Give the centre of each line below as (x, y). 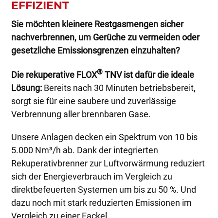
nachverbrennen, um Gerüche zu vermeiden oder (105, 37)
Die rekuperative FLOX (54, 74)
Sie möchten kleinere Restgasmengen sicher (97, 24)
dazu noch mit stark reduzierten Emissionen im (101, 202)
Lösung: (26, 88)
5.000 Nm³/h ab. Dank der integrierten (84, 150)
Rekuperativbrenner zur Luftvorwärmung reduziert (108, 163)
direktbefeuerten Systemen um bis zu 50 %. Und (103, 189)
